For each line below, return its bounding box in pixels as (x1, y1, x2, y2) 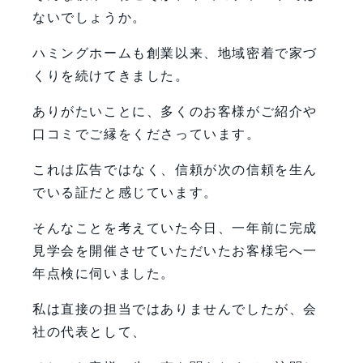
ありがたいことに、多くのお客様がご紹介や (32, 104, 318, 118)
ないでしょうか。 (32, 10, 147, 24)
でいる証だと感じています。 (32, 185, 218, 199)
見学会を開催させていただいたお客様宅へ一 (32, 243, 318, 258)
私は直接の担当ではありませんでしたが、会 (32, 301, 318, 316)
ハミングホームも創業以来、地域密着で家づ (32, 45, 318, 60)
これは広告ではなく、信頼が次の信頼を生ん (32, 162, 318, 177)
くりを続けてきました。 (32, 68, 190, 83)
